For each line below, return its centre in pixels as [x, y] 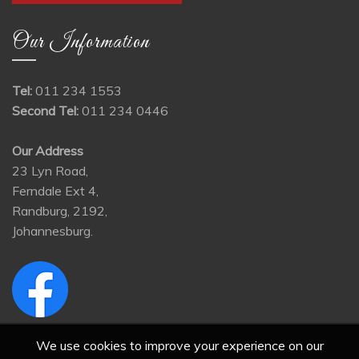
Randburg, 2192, [60, 210]
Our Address [48, 150]
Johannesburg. [52, 230]
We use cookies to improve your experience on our [179, 345]
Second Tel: [45, 110]
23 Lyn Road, [50, 170]
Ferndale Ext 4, [55, 190]
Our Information [81, 42]
